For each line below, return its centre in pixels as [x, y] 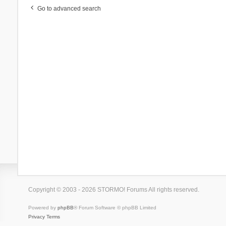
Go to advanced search [69, 8]
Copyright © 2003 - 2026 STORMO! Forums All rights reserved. [114, 189]
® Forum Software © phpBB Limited [115, 207]
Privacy [36, 216]
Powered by [43, 207]
